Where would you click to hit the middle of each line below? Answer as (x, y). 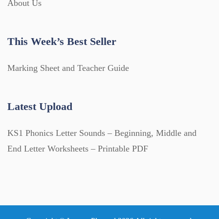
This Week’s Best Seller (62, 41)
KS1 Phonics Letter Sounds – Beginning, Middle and (102, 133)
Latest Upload (40, 106)
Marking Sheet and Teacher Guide (68, 68)
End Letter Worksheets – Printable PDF (78, 148)
